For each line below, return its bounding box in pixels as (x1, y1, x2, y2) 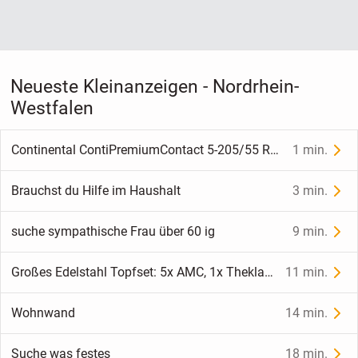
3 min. (292, 183, 328, 199)
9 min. (292, 224, 328, 240)
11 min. (285, 265, 328, 280)
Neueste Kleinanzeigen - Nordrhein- (10, 75, 299, 97)
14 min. (285, 305, 328, 321)
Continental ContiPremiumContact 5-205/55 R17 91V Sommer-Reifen (269, 142, 279, 158)
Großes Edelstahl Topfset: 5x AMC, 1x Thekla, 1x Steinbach (264, 265, 273, 280)
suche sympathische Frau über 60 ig (10, 224, 215, 240)
